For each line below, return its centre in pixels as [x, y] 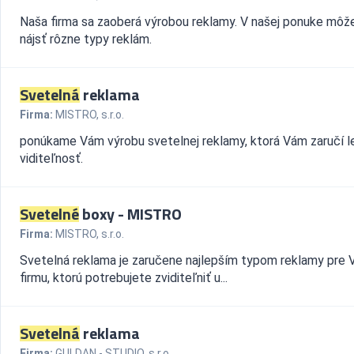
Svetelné [49, 214]
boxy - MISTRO [130, 214]
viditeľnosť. [51, 158]
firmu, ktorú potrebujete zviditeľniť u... [124, 278]
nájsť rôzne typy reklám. [86, 39]
